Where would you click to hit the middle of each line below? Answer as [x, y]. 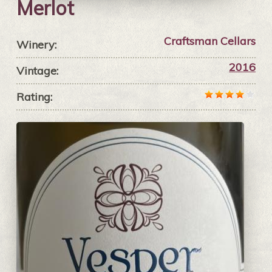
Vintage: [37, 71]
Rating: [34, 97]
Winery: [36, 45]
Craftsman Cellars [210, 41]
